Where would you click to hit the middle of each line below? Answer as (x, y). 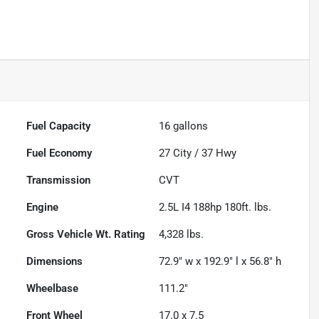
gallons (189, 126)
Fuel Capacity (59, 126)
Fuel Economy (59, 153)
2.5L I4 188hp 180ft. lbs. (215, 208)
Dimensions (55, 262)
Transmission (59, 181)
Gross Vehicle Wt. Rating (86, 235)
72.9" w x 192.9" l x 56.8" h (220, 262)
